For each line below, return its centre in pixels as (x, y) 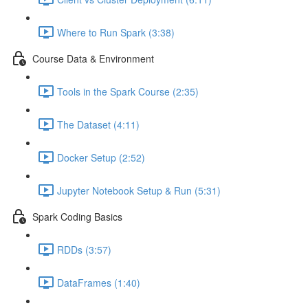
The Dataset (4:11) (98, 124)
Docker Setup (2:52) (101, 157)
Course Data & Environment (93, 58)
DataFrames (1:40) (99, 282)
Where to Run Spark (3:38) (116, 32)
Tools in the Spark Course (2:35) (128, 91)
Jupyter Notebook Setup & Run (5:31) (139, 190)
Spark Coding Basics (77, 216)
